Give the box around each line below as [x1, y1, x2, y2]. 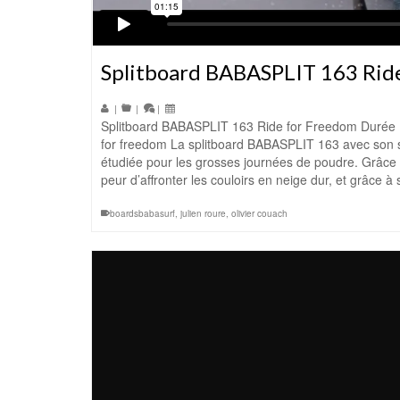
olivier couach [231, 207, 287, 221]
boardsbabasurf [110, 207, 175, 221]
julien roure [180, 207, 226, 221]
